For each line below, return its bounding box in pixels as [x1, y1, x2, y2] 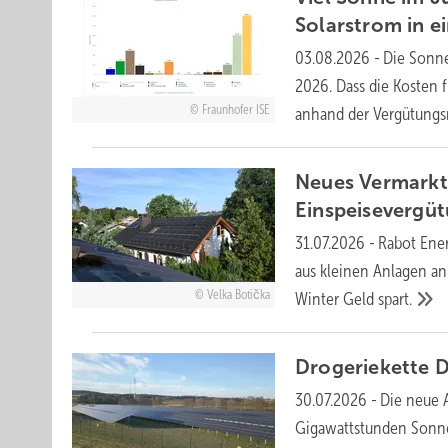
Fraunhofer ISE [201, 102, 270, 117]
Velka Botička [206, 287, 270, 302]
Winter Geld [295, 289, 379, 309]
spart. [378, 289, 413, 309]
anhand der [295, 104, 374, 124]
